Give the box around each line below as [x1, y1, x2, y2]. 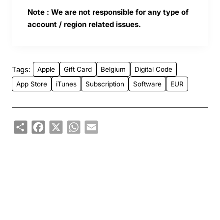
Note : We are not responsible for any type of [27, 7, 189, 17]
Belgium [101, 65, 126, 74]
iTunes [56, 80, 77, 88]
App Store [16, 80, 47, 88]
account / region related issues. [27, 20, 141, 29]
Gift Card [64, 65, 92, 74]
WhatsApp [80, 120, 111, 128]
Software [133, 80, 162, 88]
